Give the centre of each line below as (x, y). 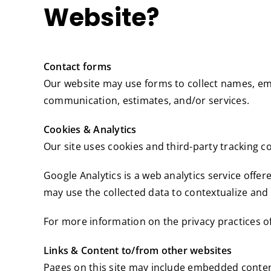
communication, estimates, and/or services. (147, 101)
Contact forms (78, 67)
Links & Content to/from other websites (138, 251)
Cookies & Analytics (90, 130)
